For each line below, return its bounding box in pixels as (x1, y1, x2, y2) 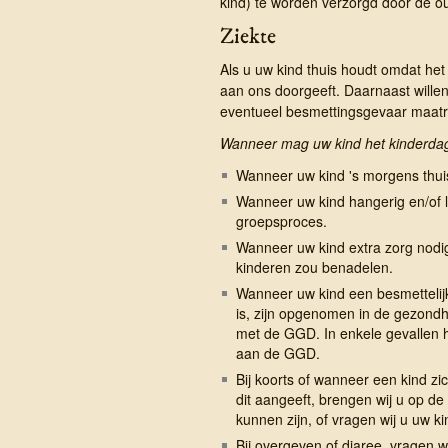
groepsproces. (235, 210, 327, 231)
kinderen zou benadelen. (235, 256, 393, 277)
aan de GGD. (235, 342, 320, 363)
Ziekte (219, 21, 276, 50)
